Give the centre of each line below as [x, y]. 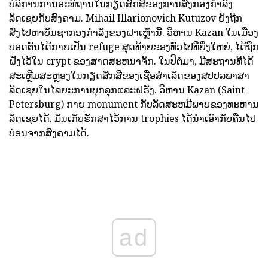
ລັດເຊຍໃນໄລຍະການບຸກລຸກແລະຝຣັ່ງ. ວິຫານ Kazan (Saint [127, 90]
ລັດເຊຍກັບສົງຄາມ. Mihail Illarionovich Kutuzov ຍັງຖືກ [126, 18]
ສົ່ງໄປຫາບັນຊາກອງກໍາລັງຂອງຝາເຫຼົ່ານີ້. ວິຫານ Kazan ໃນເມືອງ [134, 33]
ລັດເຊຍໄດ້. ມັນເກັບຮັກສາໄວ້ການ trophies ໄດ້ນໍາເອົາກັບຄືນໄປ [133, 119]
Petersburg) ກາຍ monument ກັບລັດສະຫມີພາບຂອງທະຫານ [134, 104]
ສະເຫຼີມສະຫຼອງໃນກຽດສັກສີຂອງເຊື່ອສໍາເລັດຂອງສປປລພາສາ [129, 76]
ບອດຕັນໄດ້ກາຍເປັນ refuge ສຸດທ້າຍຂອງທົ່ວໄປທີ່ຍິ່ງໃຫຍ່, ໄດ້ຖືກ [134, 47]
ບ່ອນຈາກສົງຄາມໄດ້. [49, 133]
